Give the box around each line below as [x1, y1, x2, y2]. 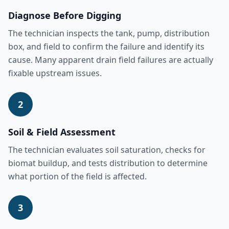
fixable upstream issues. [8, 67, 102, 79]
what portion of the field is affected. [8, 171, 147, 182]
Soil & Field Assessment [8, 126, 116, 138]
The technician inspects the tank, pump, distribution [8, 28, 210, 39]
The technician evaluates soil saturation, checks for [8, 144, 205, 155]
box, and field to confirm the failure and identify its [8, 41, 204, 52]
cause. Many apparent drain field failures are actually [8, 54, 213, 65]
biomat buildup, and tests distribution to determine [8, 157, 208, 169]
